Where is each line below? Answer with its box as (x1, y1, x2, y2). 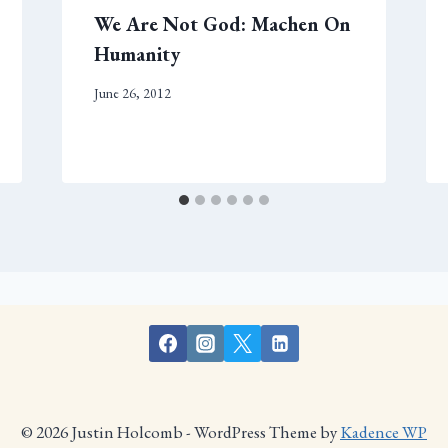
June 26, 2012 (93, 83, 171, 102)
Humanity (93, 41, 180, 68)
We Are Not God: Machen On (93, 11, 351, 38)
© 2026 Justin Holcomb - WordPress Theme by (21, 421, 340, 443)
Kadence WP (340, 421, 427, 443)
